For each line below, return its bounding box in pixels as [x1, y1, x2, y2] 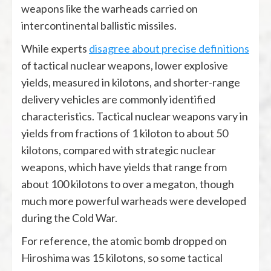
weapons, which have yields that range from [21, 160, 227, 174]
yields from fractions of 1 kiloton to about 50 [21, 126, 228, 140]
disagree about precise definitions [89, 41, 249, 55]
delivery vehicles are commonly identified [21, 92, 215, 106]
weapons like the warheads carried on [21, 1, 198, 15]
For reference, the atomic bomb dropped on [21, 233, 227, 247]
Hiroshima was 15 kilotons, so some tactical [21, 250, 223, 264]
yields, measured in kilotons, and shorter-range [21, 75, 240, 89]
